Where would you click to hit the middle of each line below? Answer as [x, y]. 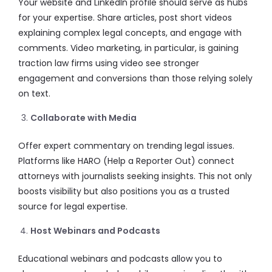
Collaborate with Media [83, 118]
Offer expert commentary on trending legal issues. [126, 146]
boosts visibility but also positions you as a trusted [124, 191]
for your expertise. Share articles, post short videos [125, 18]
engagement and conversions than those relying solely [135, 78]
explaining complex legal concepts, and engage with [130, 33]
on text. [36, 93]
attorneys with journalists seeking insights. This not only [135, 176]
